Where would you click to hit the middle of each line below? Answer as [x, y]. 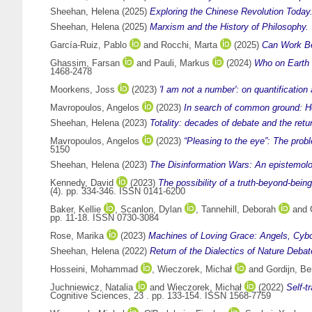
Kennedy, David [82, 183]
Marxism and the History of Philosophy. [229, 27]
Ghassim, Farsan [85, 63]
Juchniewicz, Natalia [92, 288]
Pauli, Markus [182, 63]
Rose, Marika [77, 236]
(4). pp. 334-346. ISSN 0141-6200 [118, 192]
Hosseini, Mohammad [94, 270]
